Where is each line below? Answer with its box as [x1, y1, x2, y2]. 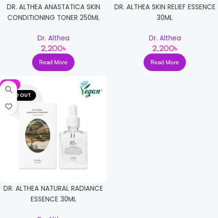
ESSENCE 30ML [30, 195, 76, 204]
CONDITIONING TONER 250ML [7, 13, 100, 23]
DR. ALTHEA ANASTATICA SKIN [6, 2, 100, 12]
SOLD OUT [5, 91, 31, 99]
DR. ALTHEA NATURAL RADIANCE [3, 184, 103, 194]
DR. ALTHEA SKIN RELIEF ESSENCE [114, 2, 216, 12]
